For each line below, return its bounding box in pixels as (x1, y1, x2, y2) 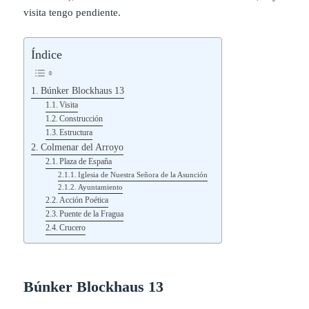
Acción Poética (59, 195, 109, 206)
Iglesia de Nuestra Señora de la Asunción (78, 170, 208, 179)
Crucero (59, 223, 86, 233)
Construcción (59, 114, 103, 124)
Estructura (59, 128, 93, 138)
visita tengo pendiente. (23, 6, 121, 18)
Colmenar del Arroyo (41, 142, 124, 153)
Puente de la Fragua (59, 209, 124, 219)
